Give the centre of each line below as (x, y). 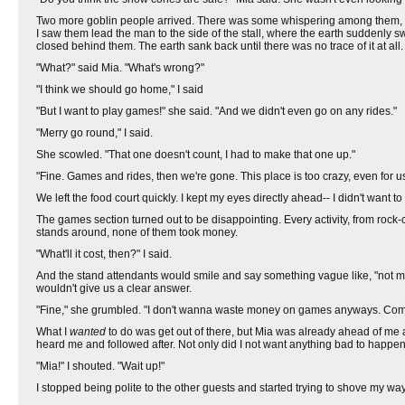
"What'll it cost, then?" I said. (104, 254)
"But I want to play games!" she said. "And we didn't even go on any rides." (217, 111)
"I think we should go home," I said (120, 89)
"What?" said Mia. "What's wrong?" (120, 68)
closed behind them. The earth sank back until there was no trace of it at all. (220, 46)
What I (53, 332)
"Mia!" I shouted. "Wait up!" (100, 366)
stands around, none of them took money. (137, 232)
